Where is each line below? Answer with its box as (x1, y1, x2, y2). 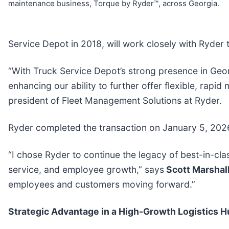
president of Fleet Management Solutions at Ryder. (8, 95, 222, 106)
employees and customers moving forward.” (8, 179, 195, 190)
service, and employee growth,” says (8, 164, 164, 175)
